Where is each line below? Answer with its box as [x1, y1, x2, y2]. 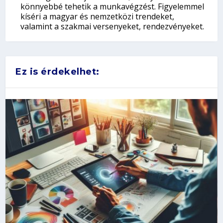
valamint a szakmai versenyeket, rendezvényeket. [20, 20, 205, 32]
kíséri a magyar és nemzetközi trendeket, [20, 10, 175, 22]
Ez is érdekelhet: [15, 66, 100, 77]
